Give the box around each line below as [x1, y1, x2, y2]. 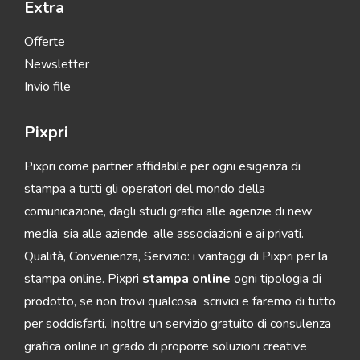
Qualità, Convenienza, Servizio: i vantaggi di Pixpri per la [24, 247, 328, 266]
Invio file [24, 78, 71, 96]
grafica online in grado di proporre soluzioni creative [24, 337, 307, 356]
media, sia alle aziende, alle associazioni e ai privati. [24, 225, 304, 243]
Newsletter [24, 55, 89, 74]
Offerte [24, 33, 65, 51]
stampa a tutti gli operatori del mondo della [24, 180, 265, 198]
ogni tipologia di [231, 270, 321, 288]
